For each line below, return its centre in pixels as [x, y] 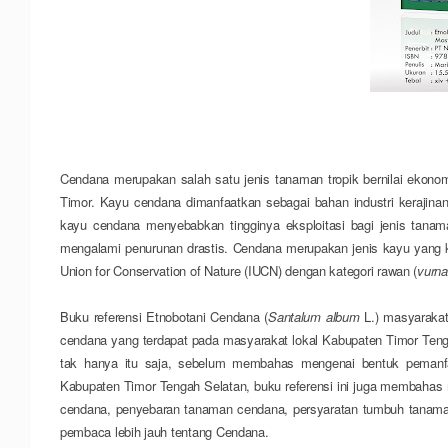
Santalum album [316, 316]
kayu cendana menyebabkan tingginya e [176, 224]
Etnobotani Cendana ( [207, 316]
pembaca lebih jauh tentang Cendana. [164, 431]
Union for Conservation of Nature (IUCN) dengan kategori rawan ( [239, 270]
